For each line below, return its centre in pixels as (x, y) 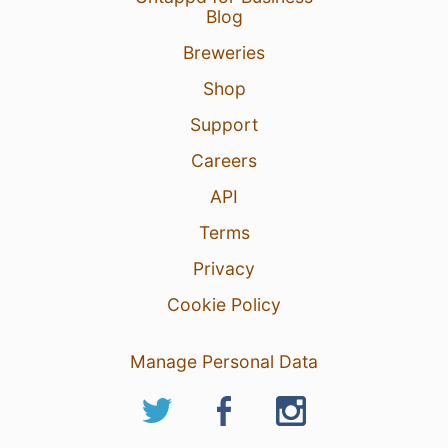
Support (224, 124)
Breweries (224, 52)
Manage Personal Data (224, 361)
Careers (224, 160)
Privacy (224, 268)
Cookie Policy (224, 304)
